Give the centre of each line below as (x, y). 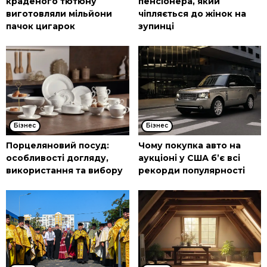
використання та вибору (64, 171)
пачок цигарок (41, 27)
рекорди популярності (191, 171)
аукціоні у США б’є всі (189, 158)
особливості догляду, (57, 158)
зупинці (156, 27)
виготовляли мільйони (59, 14)
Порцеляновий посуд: (58, 146)
